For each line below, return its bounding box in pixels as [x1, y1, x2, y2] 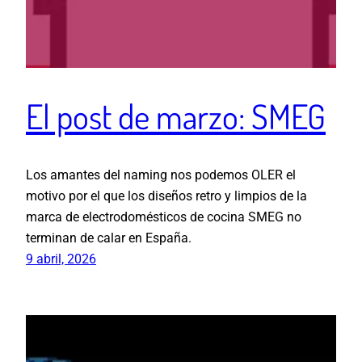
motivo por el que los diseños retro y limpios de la [26, 187, 307, 204]
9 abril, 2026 [26, 250, 96, 267]
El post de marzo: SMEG [26, 95, 326, 138]
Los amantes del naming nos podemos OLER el [26, 166, 296, 183]
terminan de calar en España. [26, 229, 192, 246]
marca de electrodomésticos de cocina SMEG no [26, 208, 301, 225]
